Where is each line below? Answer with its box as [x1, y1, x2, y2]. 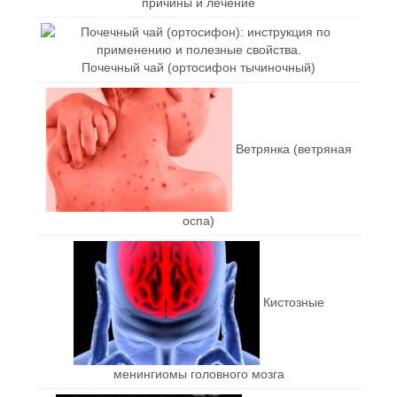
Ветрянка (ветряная [235, 141, 352, 156]
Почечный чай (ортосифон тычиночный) [82, 59, 315, 74]
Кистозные [262, 294, 324, 309]
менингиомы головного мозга [113, 366, 284, 381]
